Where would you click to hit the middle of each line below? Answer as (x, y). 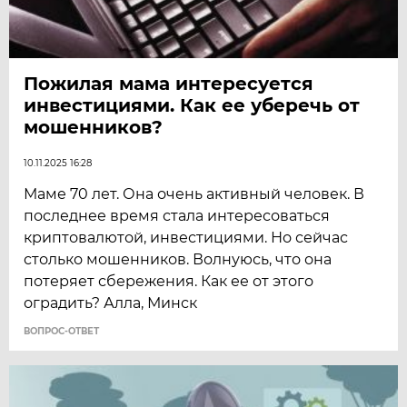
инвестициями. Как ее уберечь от (192, 105)
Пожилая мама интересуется (169, 83)
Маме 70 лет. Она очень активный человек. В (194, 194)
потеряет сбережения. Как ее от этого (169, 281)
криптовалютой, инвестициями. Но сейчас (186, 237)
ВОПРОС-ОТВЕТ (62, 331)
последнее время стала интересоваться (177, 215)
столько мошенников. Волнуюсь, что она (178, 259)
